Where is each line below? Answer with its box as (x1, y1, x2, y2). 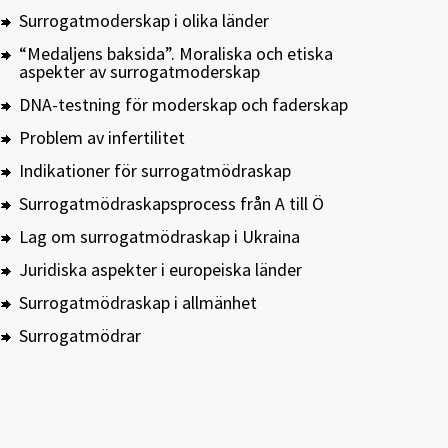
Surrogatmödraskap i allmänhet (19, 291, 257, 314)
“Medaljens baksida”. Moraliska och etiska (19, 42, 333, 65)
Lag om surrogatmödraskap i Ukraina (19, 225, 300, 248)
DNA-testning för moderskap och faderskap (19, 93, 348, 116)
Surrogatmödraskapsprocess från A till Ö (19, 192, 324, 215)
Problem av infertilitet (19, 126, 185, 149)
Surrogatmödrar (19, 324, 141, 347)
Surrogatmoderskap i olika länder (19, 9, 269, 32)
